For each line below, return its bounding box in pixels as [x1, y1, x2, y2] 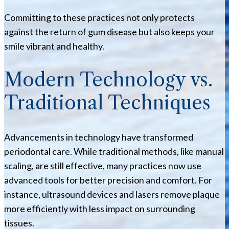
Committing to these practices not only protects [4, 12, 195, 23]
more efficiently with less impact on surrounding [4, 202, 195, 214]
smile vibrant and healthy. [4, 40, 104, 52]
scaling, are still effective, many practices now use [4, 159, 201, 171]
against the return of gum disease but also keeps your [4, 26, 215, 37]
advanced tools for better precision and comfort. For [4, 174, 212, 186]
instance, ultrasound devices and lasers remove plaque [4, 188, 220, 200]
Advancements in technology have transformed [4, 131, 193, 143]
